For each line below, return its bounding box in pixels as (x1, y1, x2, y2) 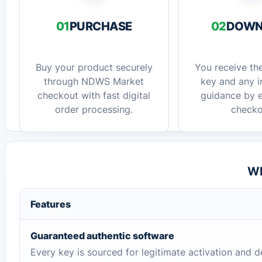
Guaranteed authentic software (30, 230, 175, 242)
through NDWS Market (44, 75, 144, 87)
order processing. (55, 104, 133, 115)
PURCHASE (69, 18, 132, 33)
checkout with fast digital (37, 89, 151, 101)
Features (30, 198, 71, 210)
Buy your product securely (35, 61, 153, 73)
